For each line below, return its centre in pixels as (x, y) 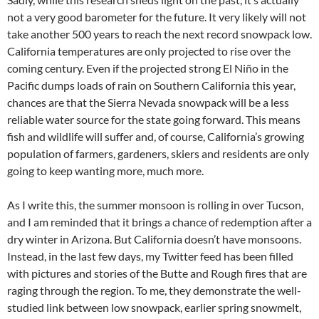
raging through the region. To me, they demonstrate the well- (154, 291)
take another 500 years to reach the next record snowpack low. (159, 34)
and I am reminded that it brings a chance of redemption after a (159, 222)
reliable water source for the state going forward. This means (154, 120)
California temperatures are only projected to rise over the (149, 51)
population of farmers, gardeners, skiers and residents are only (158, 154)
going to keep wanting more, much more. (105, 171)
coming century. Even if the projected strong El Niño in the (148, 68)
